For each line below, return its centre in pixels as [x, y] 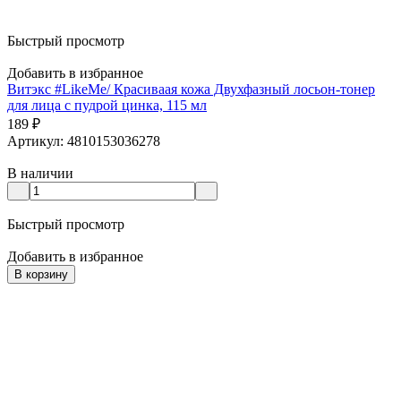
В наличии [40, 173]
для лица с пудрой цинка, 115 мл [107, 105]
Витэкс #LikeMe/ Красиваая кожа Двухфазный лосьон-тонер [191, 89]
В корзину [41, 274]
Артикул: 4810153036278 [84, 141]
